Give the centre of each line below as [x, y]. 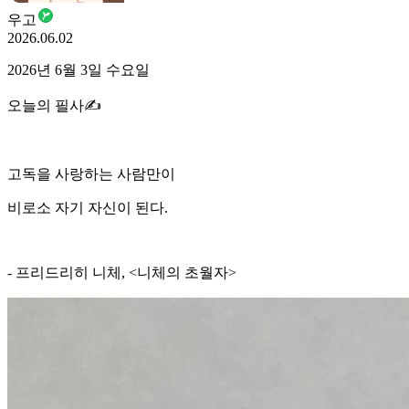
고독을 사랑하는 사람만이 [91, 174]
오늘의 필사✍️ [54, 105]
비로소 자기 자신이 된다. [88, 208]
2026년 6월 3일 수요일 [79, 70]
